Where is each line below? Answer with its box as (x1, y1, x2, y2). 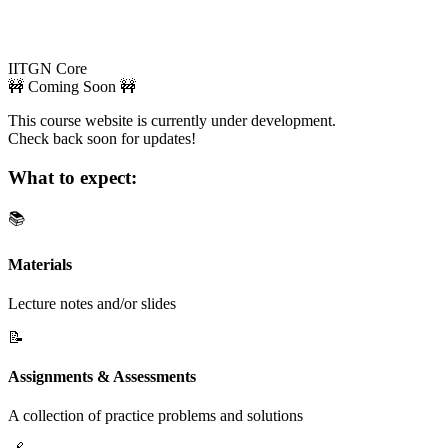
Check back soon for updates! (8, 129, 196, 147)
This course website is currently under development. (8, 111, 336, 129)
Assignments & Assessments (8, 368, 196, 386)
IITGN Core (8, 59, 87, 77)
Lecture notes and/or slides (8, 294, 176, 312)
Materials (8, 255, 72, 273)
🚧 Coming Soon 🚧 (8, 77, 136, 95)
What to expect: (8, 166, 137, 188)
